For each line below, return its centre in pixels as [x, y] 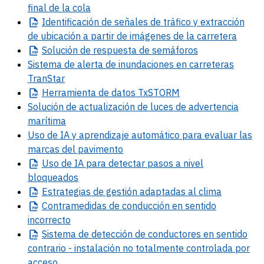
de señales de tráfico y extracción [172, 22]
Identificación [70, 22]
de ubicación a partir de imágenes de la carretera [132, 36]
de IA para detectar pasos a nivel [131, 164]
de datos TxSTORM [138, 93]
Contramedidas [74, 206]
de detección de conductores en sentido [162, 234]
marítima [47, 121]
